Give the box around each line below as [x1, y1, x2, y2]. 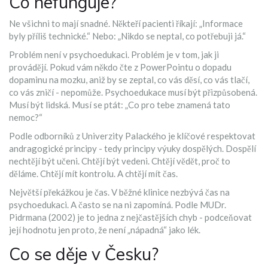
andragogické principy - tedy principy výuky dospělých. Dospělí [9, 143, 256, 154]
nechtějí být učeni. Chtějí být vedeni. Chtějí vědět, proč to [9, 156, 230, 167]
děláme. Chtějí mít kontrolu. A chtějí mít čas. [9, 168, 178, 179]
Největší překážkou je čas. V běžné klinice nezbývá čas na [9, 187, 230, 198]
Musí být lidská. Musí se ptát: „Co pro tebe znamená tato [9, 99, 230, 111]
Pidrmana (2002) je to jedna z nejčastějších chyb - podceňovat [9, 212, 252, 223]
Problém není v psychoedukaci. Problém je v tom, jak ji [9, 49, 219, 60]
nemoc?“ [9, 112, 42, 123]
